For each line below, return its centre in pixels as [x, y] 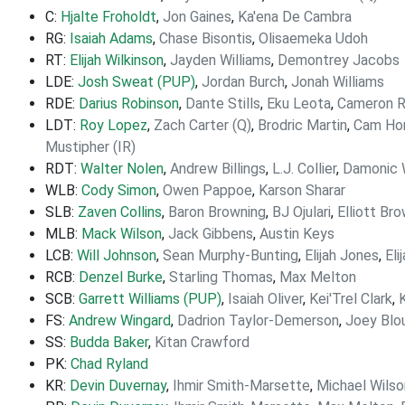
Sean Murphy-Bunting [231, 255]
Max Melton [318, 277]
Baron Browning [217, 212]
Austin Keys [297, 234]
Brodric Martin [302, 125]
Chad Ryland [109, 364]
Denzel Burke [121, 277]
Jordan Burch [243, 82]
